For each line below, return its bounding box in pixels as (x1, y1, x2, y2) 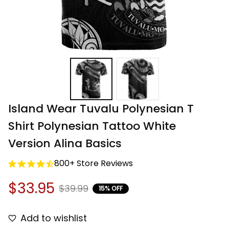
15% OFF (99, 184, 123, 193)
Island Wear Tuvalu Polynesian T (8, 101, 194, 117)
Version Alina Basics (8, 135, 122, 152)
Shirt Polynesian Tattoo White (8, 118, 176, 134)
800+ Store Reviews (54, 157, 133, 170)
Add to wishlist (20, 212, 87, 225)
